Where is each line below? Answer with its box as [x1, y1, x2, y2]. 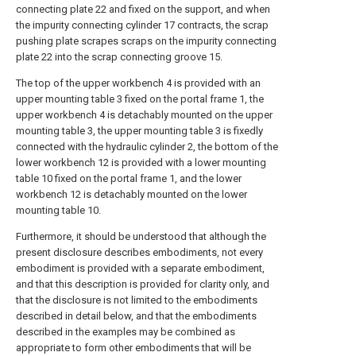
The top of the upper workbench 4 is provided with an [16, 77, 261, 89]
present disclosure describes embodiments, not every [16, 246, 263, 258]
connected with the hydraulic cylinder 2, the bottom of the [16, 141, 278, 153]
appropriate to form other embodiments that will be [16, 342, 251, 354]
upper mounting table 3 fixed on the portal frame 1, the [16, 93, 264, 105]
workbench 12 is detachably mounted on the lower [16, 188, 247, 200]
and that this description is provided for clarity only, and [16, 278, 269, 290]
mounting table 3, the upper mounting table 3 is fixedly [16, 125, 263, 137]
